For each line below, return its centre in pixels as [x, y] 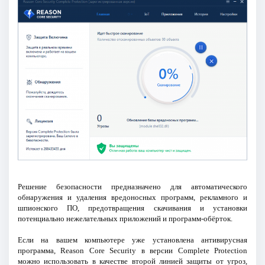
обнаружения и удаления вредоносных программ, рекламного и [132, 197]
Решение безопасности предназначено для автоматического [132, 186]
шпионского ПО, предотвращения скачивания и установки [132, 208]
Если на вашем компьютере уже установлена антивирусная [132, 240]
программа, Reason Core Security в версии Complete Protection [132, 250]
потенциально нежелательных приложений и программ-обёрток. [125, 218]
